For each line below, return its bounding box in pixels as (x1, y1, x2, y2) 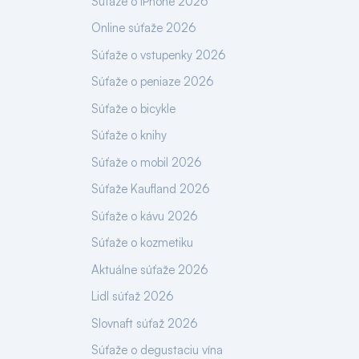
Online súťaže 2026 (91, 20, 196, 35)
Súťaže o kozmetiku (91, 235, 193, 250)
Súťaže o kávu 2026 (91, 208, 198, 224)
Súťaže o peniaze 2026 (91, 74, 214, 89)
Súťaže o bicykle (91, 100, 175, 116)
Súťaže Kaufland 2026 (91, 181, 210, 196)
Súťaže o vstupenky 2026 (91, 46, 226, 63)
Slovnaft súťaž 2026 (91, 315, 198, 331)
